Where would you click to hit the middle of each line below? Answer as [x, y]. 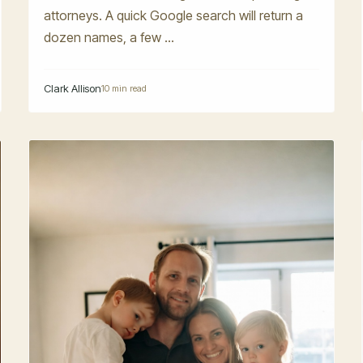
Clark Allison [73, 88]
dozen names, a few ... [109, 37]
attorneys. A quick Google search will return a [174, 15]
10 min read [124, 88]
